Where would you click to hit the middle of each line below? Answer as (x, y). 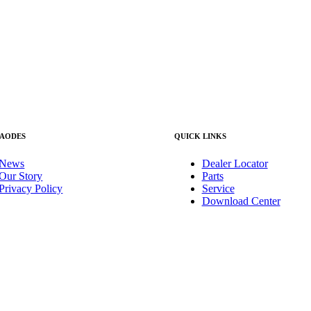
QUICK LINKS (200, 136)
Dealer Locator (235, 164)
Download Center (241, 201)
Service (218, 189)
